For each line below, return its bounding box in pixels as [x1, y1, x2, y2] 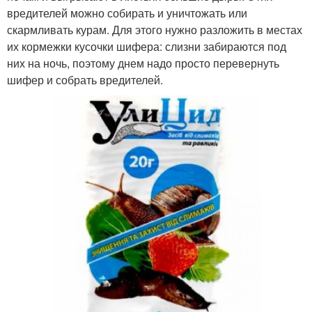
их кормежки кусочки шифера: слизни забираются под [7, 38, 286, 54]
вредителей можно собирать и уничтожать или [7, 4, 247, 21]
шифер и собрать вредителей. [7, 71, 163, 88]
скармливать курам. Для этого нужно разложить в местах [7, 21, 302, 38]
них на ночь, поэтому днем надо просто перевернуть [7, 54, 279, 71]
